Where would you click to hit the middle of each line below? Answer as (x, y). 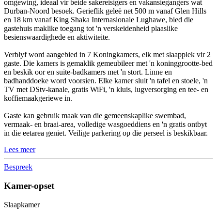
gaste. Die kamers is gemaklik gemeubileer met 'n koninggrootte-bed (108, 63)
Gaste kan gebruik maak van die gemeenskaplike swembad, (95, 116)
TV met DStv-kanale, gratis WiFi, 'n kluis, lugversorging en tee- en (106, 90)
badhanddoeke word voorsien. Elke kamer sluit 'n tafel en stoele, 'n (106, 81)
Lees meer (20, 150)
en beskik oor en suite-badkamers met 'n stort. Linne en (88, 72)
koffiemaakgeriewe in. (38, 98)
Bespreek (18, 167)
